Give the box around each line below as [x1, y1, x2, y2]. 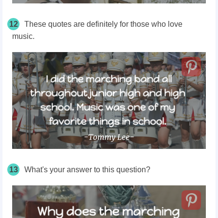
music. [12, 32, 35, 40]
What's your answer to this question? [24, 165, 150, 174]
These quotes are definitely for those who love [24, 20, 182, 28]
